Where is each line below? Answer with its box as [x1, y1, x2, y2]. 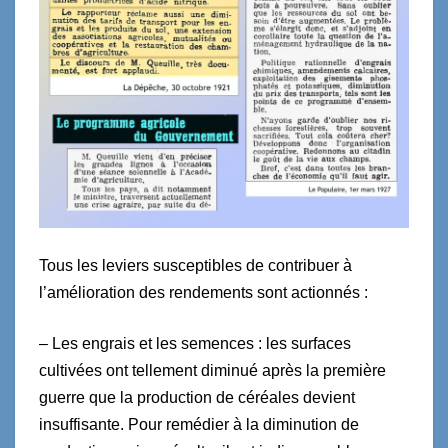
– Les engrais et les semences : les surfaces [39, 334, 351, 352]
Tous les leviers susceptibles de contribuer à [39, 256, 352, 274]
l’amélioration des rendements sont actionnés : [39, 283, 368, 301]
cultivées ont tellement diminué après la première [39, 361, 386, 379]
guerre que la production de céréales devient [39, 388, 355, 406]
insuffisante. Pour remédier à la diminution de [39, 415, 359, 433]
